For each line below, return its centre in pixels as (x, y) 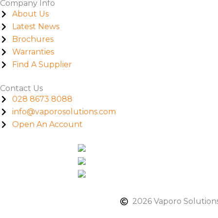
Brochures (33, 39)
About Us (30, 14)
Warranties (33, 52)
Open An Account (47, 124)
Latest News (36, 26)
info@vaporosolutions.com (64, 111)
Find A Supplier (42, 64)
